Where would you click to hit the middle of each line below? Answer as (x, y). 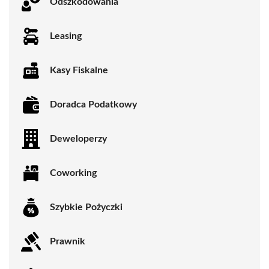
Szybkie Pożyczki (86, 207)
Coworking (73, 173)
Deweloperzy (78, 139)
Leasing (66, 36)
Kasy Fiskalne (79, 71)
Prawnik (68, 242)
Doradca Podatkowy (93, 105)
